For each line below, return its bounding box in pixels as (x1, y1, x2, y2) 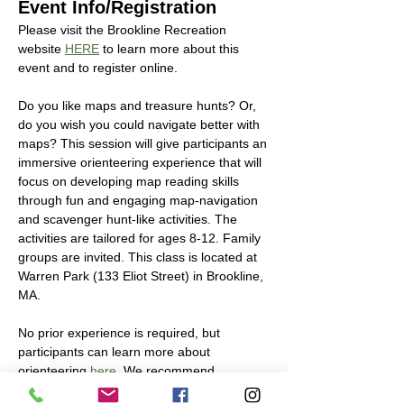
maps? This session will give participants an (18, 136, 271, 151)
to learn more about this (99, 41, 243, 56)
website (18, 41, 65, 56)
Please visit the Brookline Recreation (18, 23, 230, 37)
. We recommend (116, 363, 218, 378)
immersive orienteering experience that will (18, 155, 265, 170)
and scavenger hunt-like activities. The (18, 212, 241, 226)
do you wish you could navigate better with (18, 117, 263, 132)
